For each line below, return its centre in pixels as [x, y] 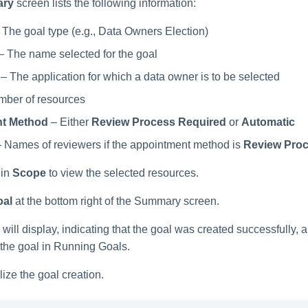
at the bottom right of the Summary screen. [116, 201]
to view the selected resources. [122, 173]
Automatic [268, 122]
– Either [70, 122]
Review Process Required [159, 122]
